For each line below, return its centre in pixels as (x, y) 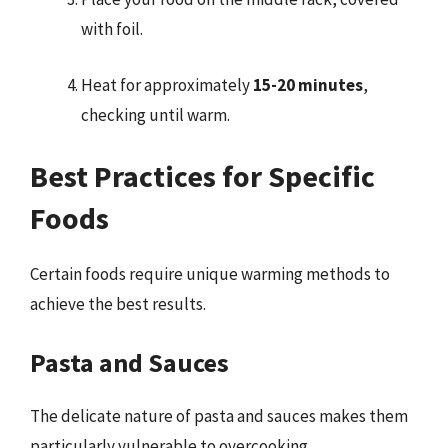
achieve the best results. (118, 304)
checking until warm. (155, 114)
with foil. (112, 29)
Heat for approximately (167, 84)
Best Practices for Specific (202, 176)
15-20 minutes (308, 84)
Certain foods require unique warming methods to (210, 274)
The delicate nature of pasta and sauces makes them (219, 415)
